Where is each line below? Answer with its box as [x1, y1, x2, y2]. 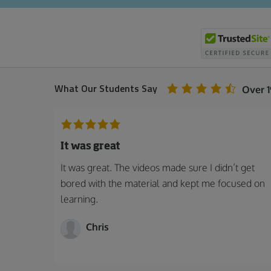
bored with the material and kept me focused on [60, 177, 265, 190]
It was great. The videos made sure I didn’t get [60, 162, 255, 174]
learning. [60, 193, 98, 206]
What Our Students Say [54, 81, 157, 96]
